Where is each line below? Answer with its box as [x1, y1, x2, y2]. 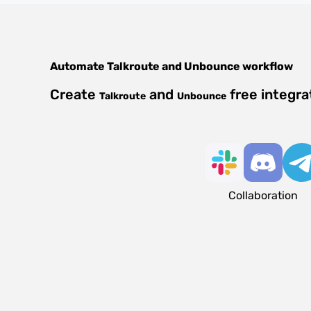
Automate [50, 60, 107, 73]
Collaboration [228, 189, 298, 202]
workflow [240, 60, 293, 73]
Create [50, 86, 99, 103]
